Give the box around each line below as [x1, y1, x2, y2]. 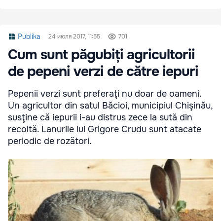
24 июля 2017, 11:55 [48, 32, 100, 40]
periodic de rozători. [8, 135, 92, 147]
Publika [18, 32, 40, 41]
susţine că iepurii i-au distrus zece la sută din [8, 111, 192, 123]
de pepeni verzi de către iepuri [8, 62, 198, 80]
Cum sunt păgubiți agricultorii [8, 45, 195, 64]
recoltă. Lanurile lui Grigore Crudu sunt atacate [8, 123, 201, 135]
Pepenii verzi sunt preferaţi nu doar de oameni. [8, 88, 201, 99]
